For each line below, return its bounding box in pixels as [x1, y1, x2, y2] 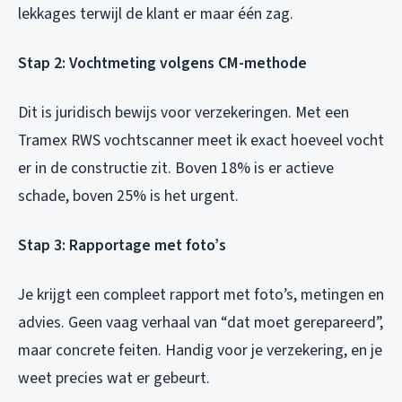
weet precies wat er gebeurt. [18, 366, 210, 389]
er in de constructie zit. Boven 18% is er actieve [18, 156, 334, 179]
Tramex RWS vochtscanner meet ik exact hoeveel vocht [18, 128, 384, 152]
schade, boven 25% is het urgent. [18, 184, 239, 207]
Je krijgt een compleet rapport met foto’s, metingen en [18, 283, 384, 306]
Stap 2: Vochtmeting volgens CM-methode [18, 51, 307, 74]
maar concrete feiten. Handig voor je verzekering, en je [18, 338, 382, 362]
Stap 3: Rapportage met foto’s [18, 233, 226, 257]
